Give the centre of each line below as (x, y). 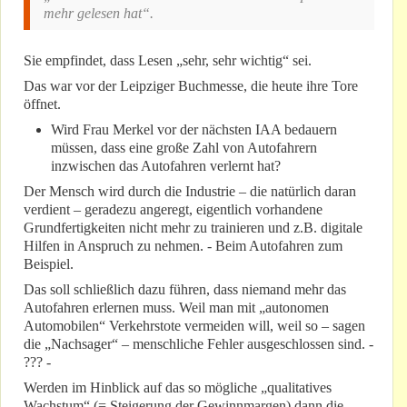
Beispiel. (49, 264)
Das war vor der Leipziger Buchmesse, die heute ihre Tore (191, 86)
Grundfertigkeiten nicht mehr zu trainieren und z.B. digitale (193, 228)
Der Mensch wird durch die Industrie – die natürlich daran (190, 192)
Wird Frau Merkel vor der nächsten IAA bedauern (194, 130)
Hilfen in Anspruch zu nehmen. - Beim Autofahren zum (183, 246)
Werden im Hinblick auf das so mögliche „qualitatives (178, 388)
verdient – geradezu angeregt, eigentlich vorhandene (173, 210)
